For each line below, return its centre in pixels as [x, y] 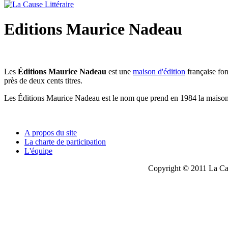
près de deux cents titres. [43, 80]
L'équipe [38, 151]
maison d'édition [159, 71]
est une [121, 71]
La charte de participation [65, 141]
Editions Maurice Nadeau [93, 29]
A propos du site [51, 132]
